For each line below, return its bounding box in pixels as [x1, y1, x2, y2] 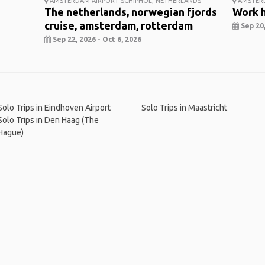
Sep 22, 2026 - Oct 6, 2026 [50, 35, 141, 44]
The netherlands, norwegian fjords [44, 6, 217, 18]
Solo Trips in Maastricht [141, 103, 227, 113]
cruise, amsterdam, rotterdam [44, 20, 193, 32]
